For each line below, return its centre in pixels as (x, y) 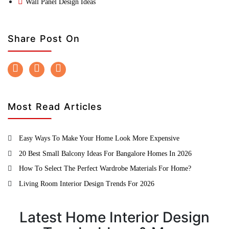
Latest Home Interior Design (114, 217)
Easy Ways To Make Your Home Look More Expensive (99, 139)
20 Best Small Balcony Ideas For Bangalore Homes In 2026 (105, 153)
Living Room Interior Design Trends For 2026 (87, 184)
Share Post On (44, 38)
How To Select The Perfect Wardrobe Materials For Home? (105, 169)
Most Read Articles (55, 106)
